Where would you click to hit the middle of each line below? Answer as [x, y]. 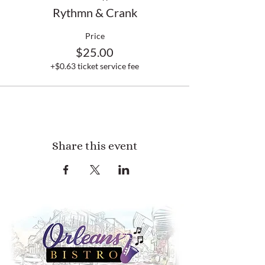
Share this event [95, 146]
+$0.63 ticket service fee [95, 66]
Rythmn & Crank [95, 12]
